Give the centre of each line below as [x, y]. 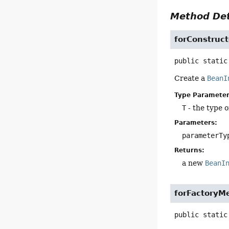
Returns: [190, 151]
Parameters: [196, 123]
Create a [191, 78]
